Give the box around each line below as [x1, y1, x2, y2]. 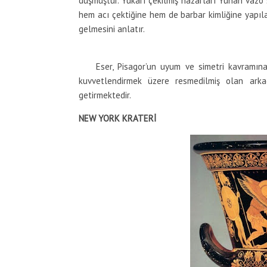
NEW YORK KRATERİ [79, 113, 156, 124]
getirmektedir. [79, 89, 131, 101]
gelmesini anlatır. [79, 23, 145, 35]
